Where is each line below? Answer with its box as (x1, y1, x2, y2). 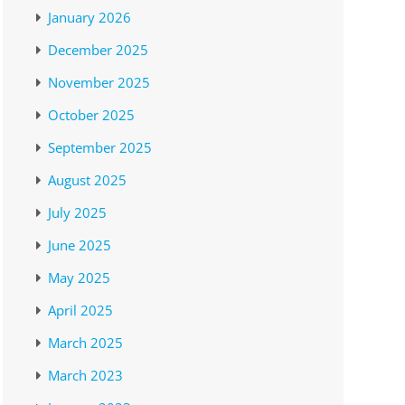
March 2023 (48, 366, 124, 385)
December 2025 (48, 41, 149, 60)
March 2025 (48, 334, 124, 353)
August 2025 (48, 171, 127, 190)
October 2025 (48, 106, 136, 125)
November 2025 (48, 73, 151, 92)
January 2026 (48, 8, 132, 27)
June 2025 (48, 236, 112, 255)
